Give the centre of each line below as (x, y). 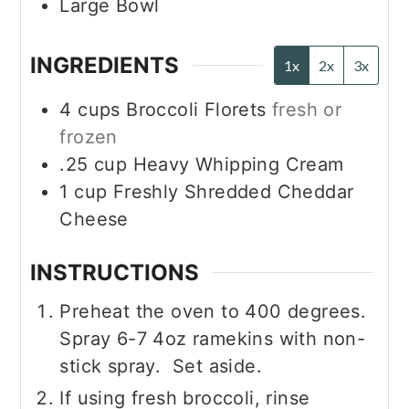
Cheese (94, 219)
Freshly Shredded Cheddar (233, 191)
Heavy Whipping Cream (238, 164)
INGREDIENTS (105, 65)
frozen (89, 136)
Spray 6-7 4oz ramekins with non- (213, 339)
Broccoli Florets (196, 109)
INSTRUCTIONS (115, 273)
